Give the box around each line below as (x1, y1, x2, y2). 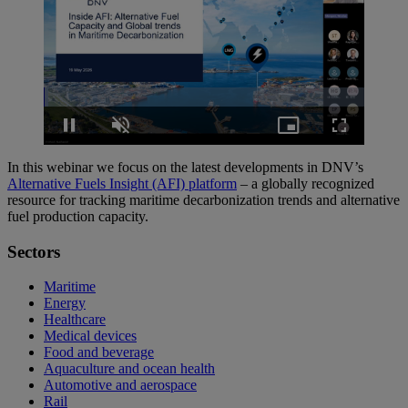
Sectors (7, 241, 60, 261)
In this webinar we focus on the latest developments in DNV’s (7, 158, 363, 175)
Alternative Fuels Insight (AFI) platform (7, 175, 237, 191)
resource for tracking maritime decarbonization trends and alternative (7, 191, 400, 208)
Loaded (46, 87, 90, 103)
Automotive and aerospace (44, 377, 197, 393)
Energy (44, 295, 86, 311)
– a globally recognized (237, 175, 374, 191)
